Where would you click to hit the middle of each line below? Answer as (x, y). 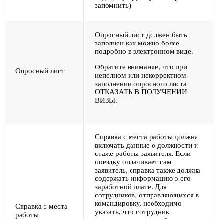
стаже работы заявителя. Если (143, 153)
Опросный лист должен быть (141, 34)
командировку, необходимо (138, 203)
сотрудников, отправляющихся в (147, 195)
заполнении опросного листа (142, 83)
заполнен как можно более (137, 43)
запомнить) (113, 5)
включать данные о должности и (146, 145)
